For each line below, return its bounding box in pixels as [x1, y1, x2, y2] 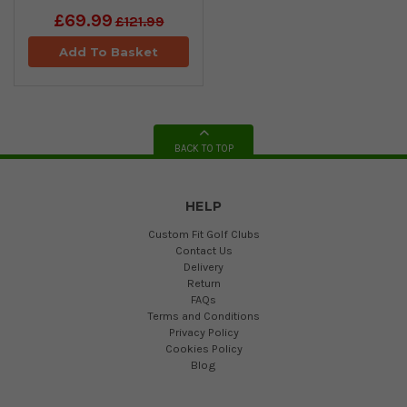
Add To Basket [59, 44, 158, 59]
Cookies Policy [164, 341, 243, 355]
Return [186, 275, 221, 290]
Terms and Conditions [147, 308, 260, 323]
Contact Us [174, 243, 233, 257]
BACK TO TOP [174, 142, 233, 154]
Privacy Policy [168, 324, 239, 339]
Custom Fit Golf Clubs [147, 226, 260, 241]
